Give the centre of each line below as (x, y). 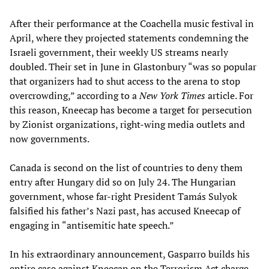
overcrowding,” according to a (74, 96)
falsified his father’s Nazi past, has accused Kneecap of (125, 211)
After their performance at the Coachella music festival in (132, 24)
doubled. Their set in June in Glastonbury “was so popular (133, 67)
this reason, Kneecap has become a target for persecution (131, 110)
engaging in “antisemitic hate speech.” (92, 225)
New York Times (172, 96)
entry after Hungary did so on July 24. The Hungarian (123, 182)
